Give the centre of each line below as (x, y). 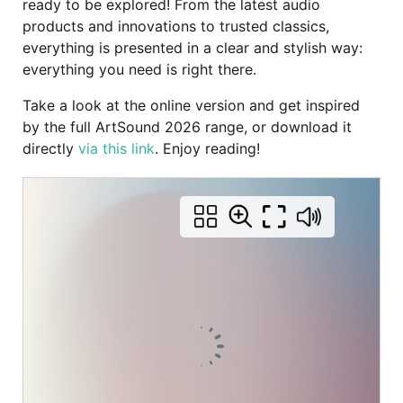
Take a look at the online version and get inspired (191, 105)
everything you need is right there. (139, 69)
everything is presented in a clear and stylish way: (193, 47)
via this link (116, 148)
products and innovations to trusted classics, (176, 26)
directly (50, 148)
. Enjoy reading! (207, 148)
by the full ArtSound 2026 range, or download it (187, 126)
